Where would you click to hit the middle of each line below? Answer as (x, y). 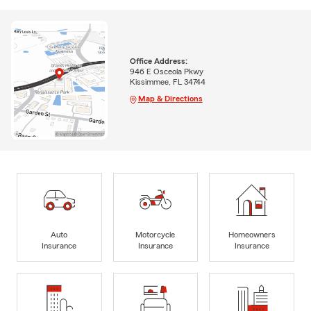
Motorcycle (155, 235)
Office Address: (158, 61)
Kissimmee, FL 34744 (167, 82)
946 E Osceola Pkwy (166, 72)
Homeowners (252, 235)
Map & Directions (170, 99)
